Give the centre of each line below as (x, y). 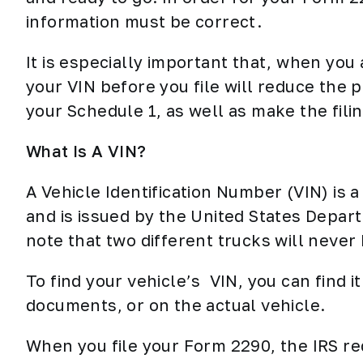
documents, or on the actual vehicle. (176, 305)
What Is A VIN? (86, 151)
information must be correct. (146, 21)
